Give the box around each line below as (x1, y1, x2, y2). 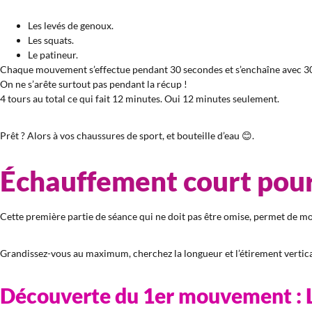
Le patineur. (28, 49, 78, 61)
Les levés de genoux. (28, 19, 114, 31)
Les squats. (28, 34, 74, 46)
